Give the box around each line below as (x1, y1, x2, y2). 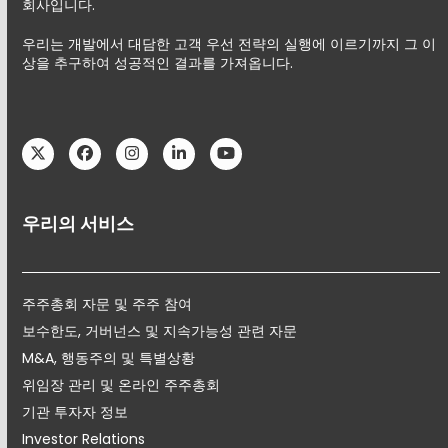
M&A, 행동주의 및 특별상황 (22, 347, 196, 368)
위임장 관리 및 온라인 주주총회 (22, 374, 221, 395)
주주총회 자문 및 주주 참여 (22, 293, 193, 314)
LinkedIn (177, 148, 241, 172)
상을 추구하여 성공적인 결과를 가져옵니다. (22, 52, 294, 73)
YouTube (224, 148, 293, 172)
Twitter (36, 148, 94, 172)
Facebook (83, 148, 163, 172)
